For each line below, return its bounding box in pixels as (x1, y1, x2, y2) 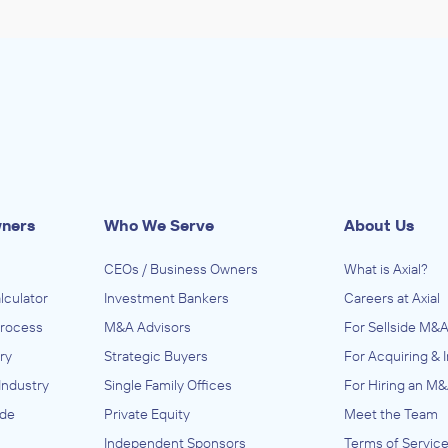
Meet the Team (344, 405, 438, 423)
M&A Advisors (104, 318, 191, 336)
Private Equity (104, 405, 190, 423)
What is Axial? (344, 260, 428, 278)
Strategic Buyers (104, 347, 208, 365)
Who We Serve (104, 215, 214, 235)
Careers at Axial (344, 289, 440, 307)
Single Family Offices (104, 376, 232, 394)
